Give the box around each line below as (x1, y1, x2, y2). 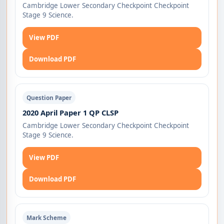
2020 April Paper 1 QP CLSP (22, 107, 119, 118)
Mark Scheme (26, 213, 67, 222)
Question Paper (26, 93, 72, 102)
